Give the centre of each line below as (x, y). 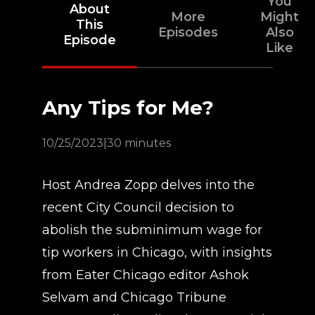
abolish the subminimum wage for (152, 230)
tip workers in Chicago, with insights (157, 252)
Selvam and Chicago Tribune (134, 297)
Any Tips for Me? (128, 108)
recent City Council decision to (138, 207)
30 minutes (139, 143)
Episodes (188, 32)
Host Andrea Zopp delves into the (148, 185)
